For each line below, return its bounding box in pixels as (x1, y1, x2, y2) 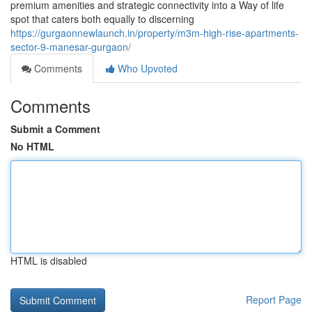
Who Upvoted (115, 61, 178, 75)
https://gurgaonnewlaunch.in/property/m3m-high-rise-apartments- (10, 26, 299, 40)
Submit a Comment (10, 122, 100, 136)
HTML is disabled (10, 253, 87, 267)
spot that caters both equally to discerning (10, 12, 194, 26)
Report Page (246, 292, 302, 306)
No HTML (10, 139, 54, 153)
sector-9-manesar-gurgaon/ (10, 40, 131, 54)
